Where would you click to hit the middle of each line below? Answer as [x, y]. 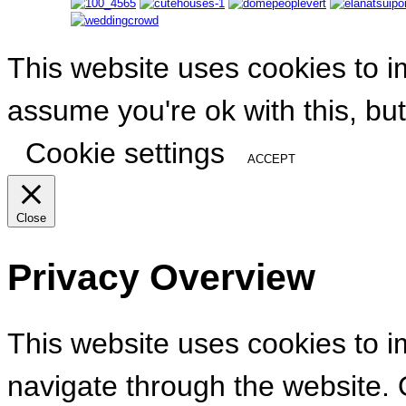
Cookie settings [125, 153]
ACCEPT [271, 159]
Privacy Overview [161, 278]
